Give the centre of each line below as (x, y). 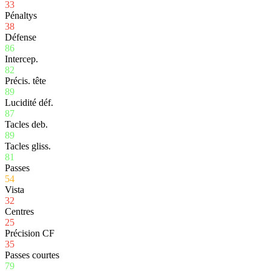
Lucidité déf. (29, 102)
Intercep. (21, 59)
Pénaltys (21, 15)
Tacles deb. (26, 124)
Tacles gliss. (28, 146)
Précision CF (30, 233)
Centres (19, 211)
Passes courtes (32, 255)
